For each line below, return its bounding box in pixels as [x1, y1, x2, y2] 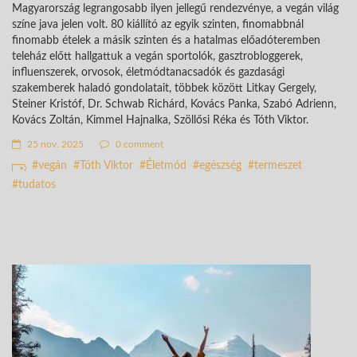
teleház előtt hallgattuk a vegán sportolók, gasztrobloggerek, [12, 50, 303, 62]
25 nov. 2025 [25, 139, 84, 149]
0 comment [113, 139, 163, 149]
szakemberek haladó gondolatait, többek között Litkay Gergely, [12, 82, 316, 94]
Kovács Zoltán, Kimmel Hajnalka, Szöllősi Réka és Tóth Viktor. [12, 114, 308, 126]
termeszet [254, 159, 302, 171]
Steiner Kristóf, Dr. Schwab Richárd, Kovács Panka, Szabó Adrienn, [12, 98, 336, 110]
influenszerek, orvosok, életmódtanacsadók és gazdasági [12, 66, 284, 78]
